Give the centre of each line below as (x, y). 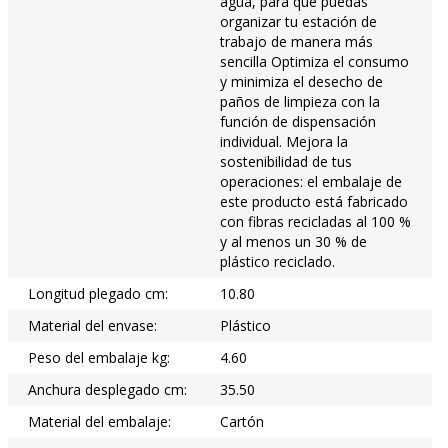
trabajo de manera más (296, 41)
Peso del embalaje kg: (99, 357)
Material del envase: (92, 325)
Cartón (242, 421)
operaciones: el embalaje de (311, 181)
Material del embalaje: (99, 421)
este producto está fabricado (314, 201)
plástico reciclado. (277, 261)
